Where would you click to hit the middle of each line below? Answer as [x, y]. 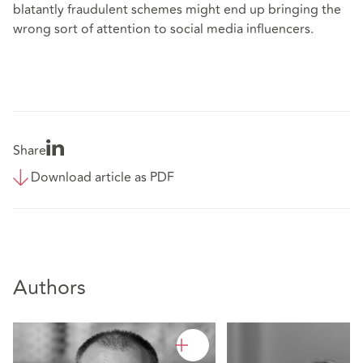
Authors [49, 288]
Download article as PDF [102, 178]
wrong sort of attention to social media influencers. [170, 29]
